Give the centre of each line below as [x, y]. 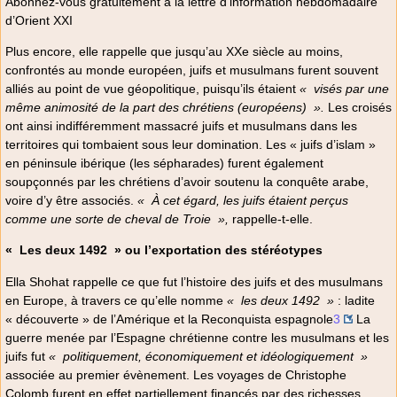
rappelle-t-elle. [271, 219]
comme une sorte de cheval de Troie [108, 219]
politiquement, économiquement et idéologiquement [208, 356]
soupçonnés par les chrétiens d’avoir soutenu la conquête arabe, [187, 182]
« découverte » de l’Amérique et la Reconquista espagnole [169, 319]
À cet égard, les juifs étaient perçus [250, 201]
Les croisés [358, 108]
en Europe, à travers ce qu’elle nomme [116, 300]
